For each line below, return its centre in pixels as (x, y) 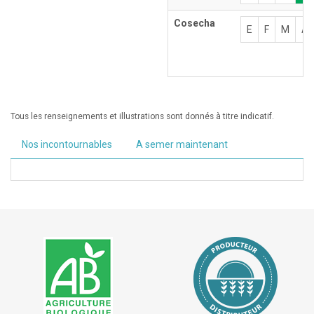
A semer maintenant (182, 144)
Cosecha (194, 23)
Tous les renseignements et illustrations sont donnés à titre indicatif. (142, 116)
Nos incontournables (67, 144)
